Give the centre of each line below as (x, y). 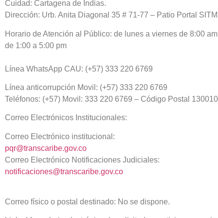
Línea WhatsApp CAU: (44, 69)
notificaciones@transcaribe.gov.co (64, 171)
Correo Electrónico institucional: (60, 136)
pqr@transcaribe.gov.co (46, 148)
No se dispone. (143, 202)
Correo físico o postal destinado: (60, 202)
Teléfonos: (24, 99)
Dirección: (23, 15)
